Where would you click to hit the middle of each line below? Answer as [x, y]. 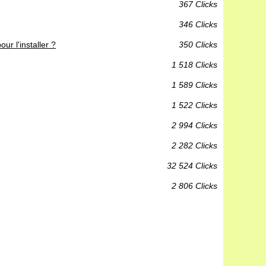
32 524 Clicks [192, 166]
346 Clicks [198, 24]
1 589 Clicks [194, 85]
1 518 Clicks [194, 65]
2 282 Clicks [194, 145]
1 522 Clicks [194, 105]
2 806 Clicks [194, 186]
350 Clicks [198, 45]
